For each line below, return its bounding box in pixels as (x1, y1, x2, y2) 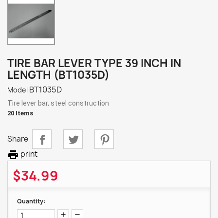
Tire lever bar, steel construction (7, 99, 109, 108)
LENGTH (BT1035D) (7, 68, 109, 83)
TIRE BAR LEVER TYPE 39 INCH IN (7, 56, 181, 71)
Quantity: (17, 197, 45, 206)
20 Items (7, 109, 33, 117)
